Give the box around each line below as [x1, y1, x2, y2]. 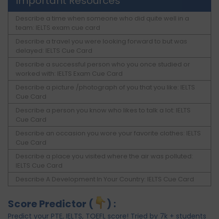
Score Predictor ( [8, 197, 93, 211]
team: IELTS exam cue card [16, 23, 100, 33]
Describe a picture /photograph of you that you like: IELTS [16, 83, 195, 92]
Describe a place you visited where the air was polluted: [16, 152, 193, 161]
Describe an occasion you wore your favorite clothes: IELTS [16, 129, 201, 138]
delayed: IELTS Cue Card [16, 46, 92, 56]
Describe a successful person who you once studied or [16, 60, 190, 69]
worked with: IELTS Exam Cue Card [16, 69, 123, 79]
